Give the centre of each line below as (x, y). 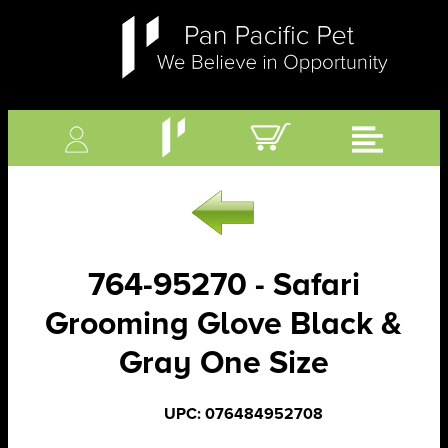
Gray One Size (223, 363)
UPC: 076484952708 (244, 414)
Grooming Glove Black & (224, 324)
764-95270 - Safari (223, 285)
